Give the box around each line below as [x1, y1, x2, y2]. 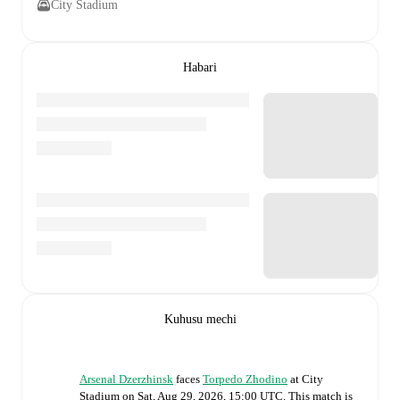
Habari [183, 60, 217, 74]
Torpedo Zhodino [203, 371, 287, 386]
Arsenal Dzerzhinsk [79, 371, 173, 386]
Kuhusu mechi [163, 312, 237, 326]
